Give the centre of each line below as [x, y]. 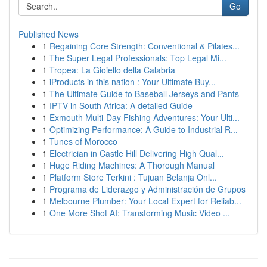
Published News [49, 34]
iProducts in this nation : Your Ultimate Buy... [133, 82]
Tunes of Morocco [83, 141]
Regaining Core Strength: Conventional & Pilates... [145, 46]
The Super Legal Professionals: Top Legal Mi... [138, 58]
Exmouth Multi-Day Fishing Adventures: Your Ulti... [145, 117]
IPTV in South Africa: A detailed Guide [121, 105]
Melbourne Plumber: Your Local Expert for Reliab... [145, 201]
